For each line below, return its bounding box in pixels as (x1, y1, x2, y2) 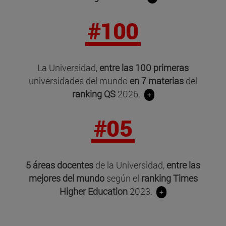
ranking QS (72, 87, 118, 100)
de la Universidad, (93, 158, 166, 171)
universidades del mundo (29, 74, 128, 87)
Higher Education (60, 185, 130, 197)
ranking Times (141, 172, 198, 184)
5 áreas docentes (26, 158, 93, 171)
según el (106, 172, 141, 184)
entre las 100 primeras (99, 61, 189, 74)
